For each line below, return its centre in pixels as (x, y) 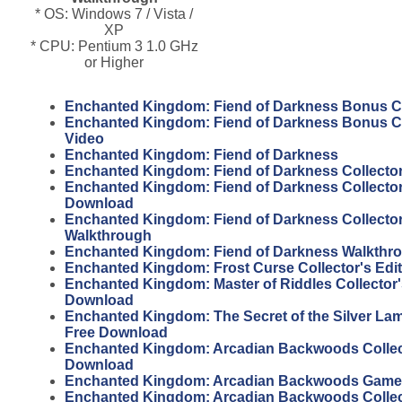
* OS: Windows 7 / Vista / (114, 13)
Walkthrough (108, 235)
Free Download (116, 332)
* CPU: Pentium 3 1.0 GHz (114, 46)
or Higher (114, 62)
